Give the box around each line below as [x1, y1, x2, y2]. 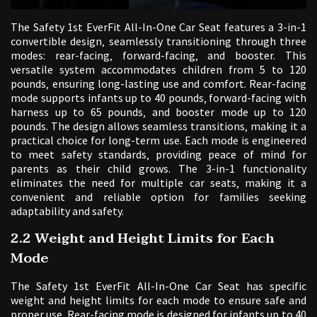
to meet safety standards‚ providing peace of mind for [11, 147, 306, 162]
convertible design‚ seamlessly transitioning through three [11, 34, 306, 49]
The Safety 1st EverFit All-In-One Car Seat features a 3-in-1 [11, 20, 306, 35]
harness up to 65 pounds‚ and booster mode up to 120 [11, 105, 306, 120]
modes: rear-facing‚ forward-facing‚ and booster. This [11, 48, 306, 63]
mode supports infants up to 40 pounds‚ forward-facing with [11, 91, 306, 105]
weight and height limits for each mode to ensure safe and [11, 293, 306, 308]
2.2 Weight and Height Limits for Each [11, 227, 275, 250]
